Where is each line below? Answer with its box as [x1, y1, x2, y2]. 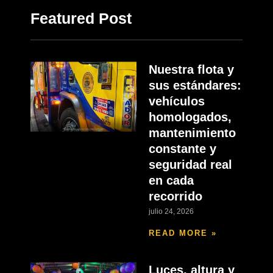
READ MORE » [148, 229, 217, 238]
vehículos [148, 94, 205, 108]
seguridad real [148, 158, 232, 172]
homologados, [148, 110, 232, 124]
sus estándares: [148, 79, 241, 93]
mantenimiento [148, 126, 236, 140]
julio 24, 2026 [148, 207, 194, 216]
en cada [148, 174, 194, 188]
